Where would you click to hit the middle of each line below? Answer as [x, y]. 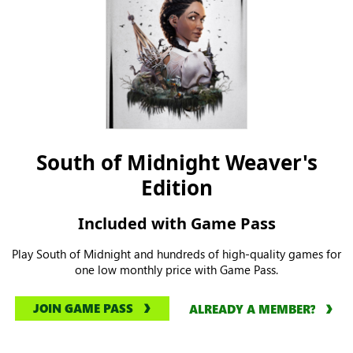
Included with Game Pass [176, 223]
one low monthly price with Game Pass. [176, 269]
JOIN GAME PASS [83, 308]
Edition [176, 187]
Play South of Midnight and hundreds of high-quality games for [176, 253]
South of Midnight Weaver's [176, 162]
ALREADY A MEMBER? [252, 308]
